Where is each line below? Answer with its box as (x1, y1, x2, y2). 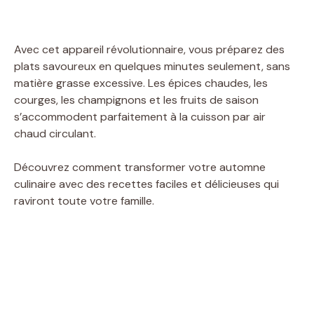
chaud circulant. (14, 125, 96, 141)
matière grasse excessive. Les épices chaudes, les (14, 75, 268, 90)
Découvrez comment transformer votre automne (14, 159, 266, 175)
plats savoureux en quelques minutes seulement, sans (14, 58, 290, 74)
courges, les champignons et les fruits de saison (14, 92, 259, 107)
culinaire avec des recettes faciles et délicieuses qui (14, 176, 279, 191)
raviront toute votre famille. (14, 193, 154, 208)
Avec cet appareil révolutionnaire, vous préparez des (14, 41, 285, 57)
